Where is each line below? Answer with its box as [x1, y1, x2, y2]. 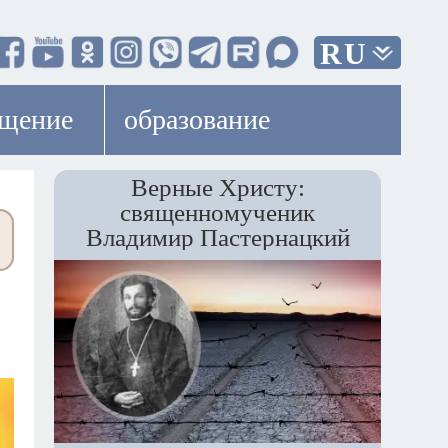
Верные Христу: [130, 174, 305, 201]
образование [124, 104, 270, 135]
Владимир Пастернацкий [85, 224, 350, 251]
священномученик [120, 199, 315, 226]
